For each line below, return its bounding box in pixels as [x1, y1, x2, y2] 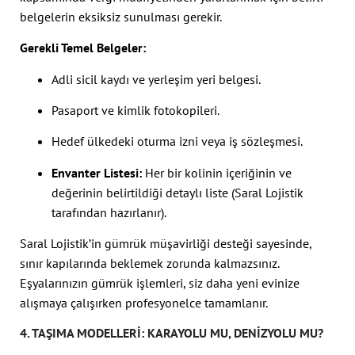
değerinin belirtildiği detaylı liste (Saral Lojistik [52, 184, 303, 200]
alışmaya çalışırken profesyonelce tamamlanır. [20, 295, 268, 311]
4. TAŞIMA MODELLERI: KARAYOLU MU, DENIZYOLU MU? [20, 325, 323, 342]
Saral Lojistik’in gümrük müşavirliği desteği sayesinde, [20, 235, 311, 252]
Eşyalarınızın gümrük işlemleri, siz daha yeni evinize [20, 275, 300, 292]
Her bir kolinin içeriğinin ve [142, 164, 292, 181]
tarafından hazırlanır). [52, 204, 166, 220]
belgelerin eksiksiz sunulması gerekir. [20, 8, 222, 25]
